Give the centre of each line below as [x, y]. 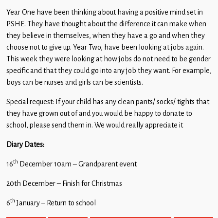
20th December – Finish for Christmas [64, 184]
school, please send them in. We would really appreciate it [95, 125]
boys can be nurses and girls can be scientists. [75, 82]
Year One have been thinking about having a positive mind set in [105, 12]
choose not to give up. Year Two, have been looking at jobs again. [105, 47]
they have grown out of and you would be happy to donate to [99, 114]
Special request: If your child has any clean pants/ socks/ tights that [108, 102]
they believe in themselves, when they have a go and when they [106, 36]
